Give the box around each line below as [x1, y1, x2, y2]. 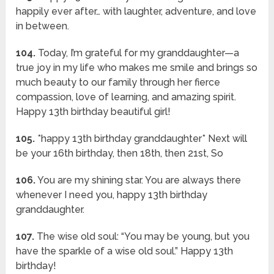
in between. [16, 20, 70, 32]
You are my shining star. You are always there [35, 174, 242, 187]
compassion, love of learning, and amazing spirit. [16, 91, 237, 103]
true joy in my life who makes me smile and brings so [16, 62, 258, 74]
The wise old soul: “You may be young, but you [34, 231, 250, 243]
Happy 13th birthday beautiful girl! [16, 106, 171, 118]
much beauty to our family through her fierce [16, 76, 221, 89]
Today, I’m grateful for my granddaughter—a [35, 47, 240, 59]
